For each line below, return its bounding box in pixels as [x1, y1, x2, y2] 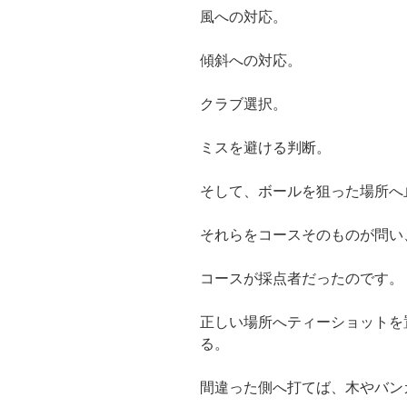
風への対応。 [200, 9, 287, 25]
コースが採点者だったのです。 [200, 271, 403, 287]
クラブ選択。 [200, 96, 287, 113]
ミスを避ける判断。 [200, 140, 331, 156]
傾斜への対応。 [200, 53, 302, 69]
